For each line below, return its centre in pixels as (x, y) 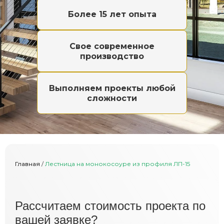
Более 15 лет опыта (112, 14)
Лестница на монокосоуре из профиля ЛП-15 (117, 164)
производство (112, 56)
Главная (27, 164)
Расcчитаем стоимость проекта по (110, 206)
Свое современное (112, 46)
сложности (112, 98)
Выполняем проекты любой (112, 88)
